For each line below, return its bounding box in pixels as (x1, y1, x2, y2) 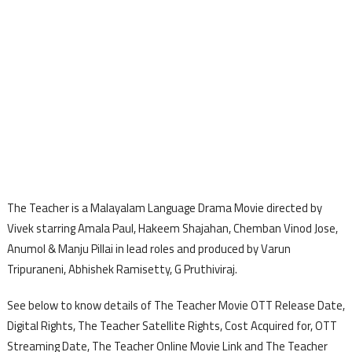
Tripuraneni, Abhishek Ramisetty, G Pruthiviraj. (6, 259, 237, 278)
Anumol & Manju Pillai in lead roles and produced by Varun (6, 239, 291, 258)
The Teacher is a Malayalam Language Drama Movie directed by (6, 198, 322, 217)
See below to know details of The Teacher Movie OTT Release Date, (6, 295, 345, 314)
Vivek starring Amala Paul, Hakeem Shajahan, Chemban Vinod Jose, (6, 218, 338, 237)
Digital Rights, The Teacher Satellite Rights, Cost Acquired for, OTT (6, 316, 337, 335)
